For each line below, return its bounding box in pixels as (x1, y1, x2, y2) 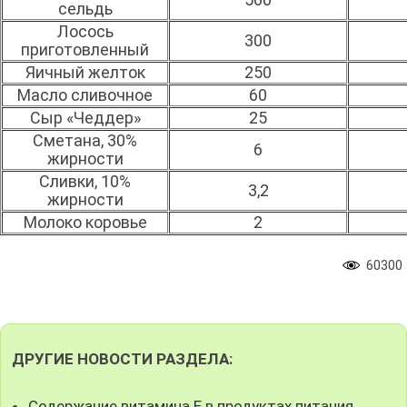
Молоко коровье (23, 212, 147, 232)
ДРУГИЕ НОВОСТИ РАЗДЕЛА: (11, 349, 233, 368)
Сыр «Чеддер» (29, 107, 141, 127)
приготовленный (21, 39, 149, 59)
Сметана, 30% (33, 130, 137, 150)
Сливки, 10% (39, 171, 131, 191)
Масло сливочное (17, 84, 153, 104)
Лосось (56, 21, 114, 41)
